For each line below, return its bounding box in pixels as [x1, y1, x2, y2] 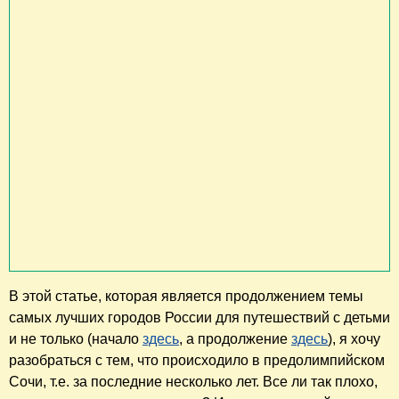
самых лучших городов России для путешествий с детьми [9, 310, 390, 326]
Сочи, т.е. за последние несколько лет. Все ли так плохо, [9, 374, 378, 390]
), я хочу [328, 331, 380, 347]
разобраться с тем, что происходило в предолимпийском [9, 353, 385, 369]
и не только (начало [9, 331, 142, 347]
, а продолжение [179, 331, 291, 347]
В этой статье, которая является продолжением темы [9, 289, 363, 305]
